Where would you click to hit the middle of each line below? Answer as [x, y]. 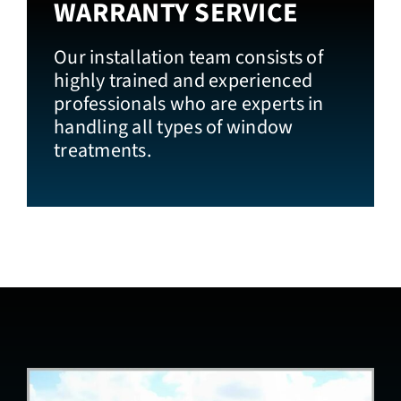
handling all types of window [173, 127]
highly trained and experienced [183, 80]
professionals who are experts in [188, 103]
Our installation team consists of [188, 57]
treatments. [102, 150]
